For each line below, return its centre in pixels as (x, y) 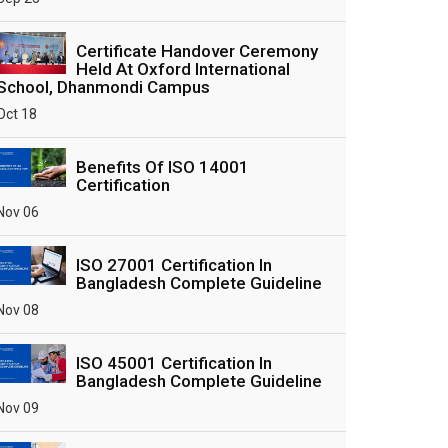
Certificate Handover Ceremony (197, 51)
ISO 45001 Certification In (174, 363)
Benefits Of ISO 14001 (162, 167)
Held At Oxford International (183, 69)
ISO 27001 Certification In (174, 265)
